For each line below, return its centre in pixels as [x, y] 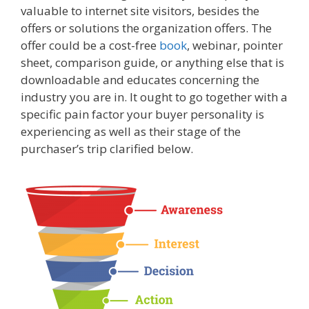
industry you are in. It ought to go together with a [154, 97]
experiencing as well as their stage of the [131, 132]
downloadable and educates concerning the [140, 80]
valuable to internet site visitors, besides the [140, 11]
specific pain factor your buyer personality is [142, 114]
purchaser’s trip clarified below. [107, 149]
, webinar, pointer [235, 46]
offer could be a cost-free [90, 46]
